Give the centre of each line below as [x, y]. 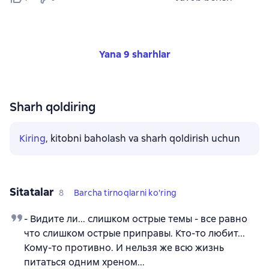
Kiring [32, 139]
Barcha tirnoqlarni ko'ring [125, 193]
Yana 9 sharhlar [134, 55]
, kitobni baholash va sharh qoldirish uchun [143, 139]
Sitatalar [32, 192]
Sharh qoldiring [53, 107]
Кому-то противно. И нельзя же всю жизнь [124, 248]
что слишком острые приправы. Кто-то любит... [134, 234]
